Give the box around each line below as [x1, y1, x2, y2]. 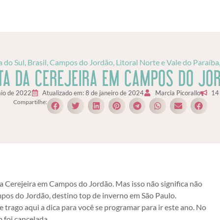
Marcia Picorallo [155, 88, 200, 97]
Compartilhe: [13, 98, 47, 106]
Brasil [27, 57, 47, 67]
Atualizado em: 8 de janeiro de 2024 [42, 88, 144, 97]
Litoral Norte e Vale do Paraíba [115, 57, 219, 67]
